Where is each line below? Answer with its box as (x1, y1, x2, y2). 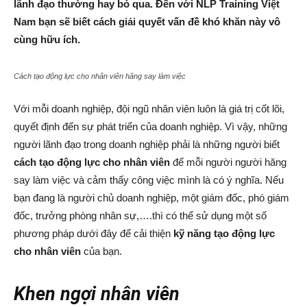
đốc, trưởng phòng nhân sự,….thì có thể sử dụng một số (14, 210, 267, 221)
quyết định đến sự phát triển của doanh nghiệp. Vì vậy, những (14, 121, 287, 132)
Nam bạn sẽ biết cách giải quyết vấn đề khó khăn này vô (14, 16, 280, 27)
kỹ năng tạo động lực (173, 228, 275, 239)
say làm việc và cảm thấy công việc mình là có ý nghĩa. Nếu (14, 174, 284, 186)
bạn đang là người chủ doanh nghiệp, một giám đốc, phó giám (14, 192, 289, 204)
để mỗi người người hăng (170, 156, 286, 168)
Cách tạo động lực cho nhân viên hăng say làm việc (14, 72, 186, 80)
